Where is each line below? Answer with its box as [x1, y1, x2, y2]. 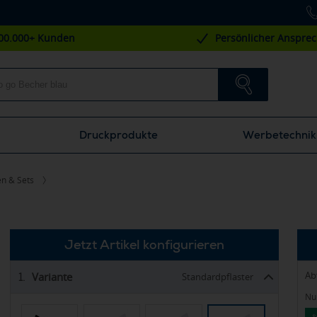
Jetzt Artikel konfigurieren [64, 236, 224, 253]
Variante [38, 269, 72, 284]
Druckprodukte [79, 128, 158, 142]
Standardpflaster [182, 270, 253, 283]
